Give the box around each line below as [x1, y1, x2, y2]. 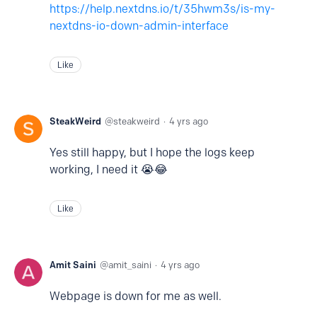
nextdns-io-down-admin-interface [50, 19, 229, 33]
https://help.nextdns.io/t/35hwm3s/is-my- [50, 2, 275, 16]
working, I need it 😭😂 [50, 163, 168, 177]
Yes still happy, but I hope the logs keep [50, 146, 255, 160]
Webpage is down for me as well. [50, 289, 224, 304]
